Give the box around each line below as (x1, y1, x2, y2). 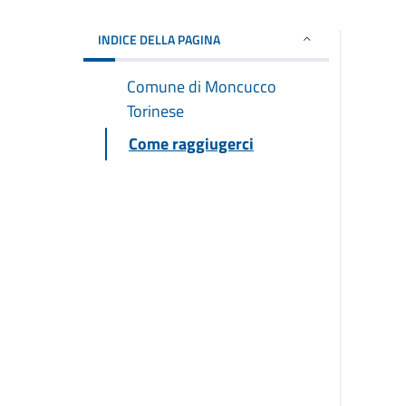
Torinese (127, 98, 184, 123)
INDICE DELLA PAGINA (98, 29, 220, 49)
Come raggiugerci (129, 130, 254, 156)
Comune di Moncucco (127, 73, 276, 99)
